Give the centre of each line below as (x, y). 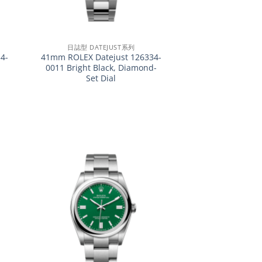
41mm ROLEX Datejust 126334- (101, 57)
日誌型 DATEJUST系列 (101, 47)
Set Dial (101, 78)
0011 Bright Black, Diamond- (101, 68)
